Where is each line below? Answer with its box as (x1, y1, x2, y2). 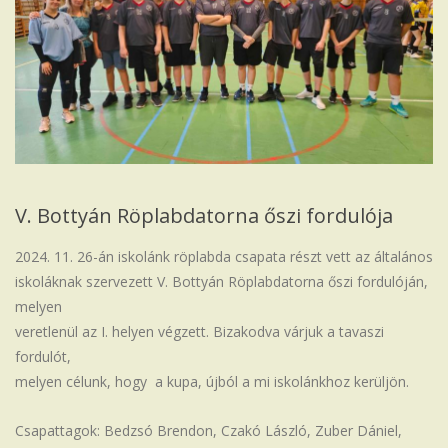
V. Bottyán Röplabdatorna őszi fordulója (15, 201, 393, 229)
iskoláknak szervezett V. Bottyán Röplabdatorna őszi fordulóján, (15, 271, 428, 291)
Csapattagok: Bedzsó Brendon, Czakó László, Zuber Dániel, (15, 420, 402, 440)
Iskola (19, 9, 118, 58)
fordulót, (15, 346, 71, 366)
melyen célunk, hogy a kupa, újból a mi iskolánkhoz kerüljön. (15, 371, 409, 391)
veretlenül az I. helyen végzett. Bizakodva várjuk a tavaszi (15, 321, 384, 341)
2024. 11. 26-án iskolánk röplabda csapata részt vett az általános (15, 246, 433, 266)
